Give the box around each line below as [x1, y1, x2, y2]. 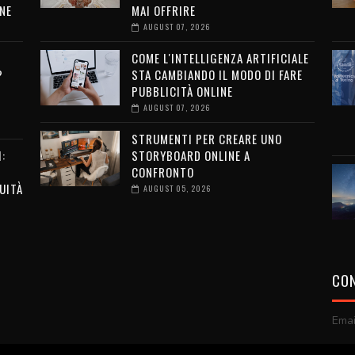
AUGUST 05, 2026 [143, 181, 211, 194]
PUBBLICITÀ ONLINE [131, 82, 233, 100]
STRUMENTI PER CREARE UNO [131, 129, 282, 147]
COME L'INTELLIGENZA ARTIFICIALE [131, 48, 309, 67]
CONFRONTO [131, 162, 194, 181]
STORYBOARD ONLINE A [131, 146, 250, 164]
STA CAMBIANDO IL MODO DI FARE [131, 65, 303, 83]
